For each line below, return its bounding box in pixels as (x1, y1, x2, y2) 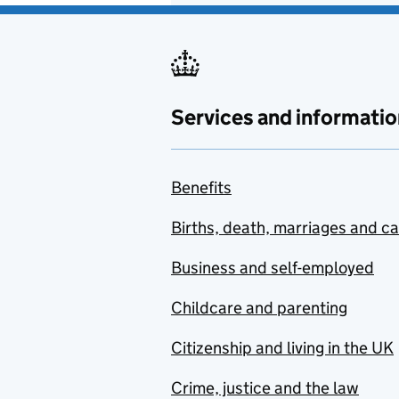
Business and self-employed (171, 256, 374, 278)
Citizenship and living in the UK (171, 337, 394, 358)
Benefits (171, 176, 232, 198)
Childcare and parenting (171, 297, 347, 318)
